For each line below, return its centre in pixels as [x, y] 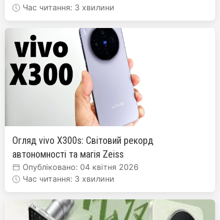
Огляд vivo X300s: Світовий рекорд [83, 140]
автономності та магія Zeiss [68, 154]
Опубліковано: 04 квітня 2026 [79, 167]
